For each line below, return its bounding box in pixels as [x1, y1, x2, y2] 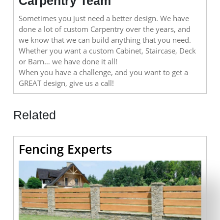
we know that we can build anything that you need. [19, 35, 191, 45]
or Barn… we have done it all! [19, 56, 117, 67]
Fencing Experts [19, 140, 112, 158]
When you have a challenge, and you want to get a [19, 67, 188, 78]
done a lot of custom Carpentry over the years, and [19, 24, 191, 34]
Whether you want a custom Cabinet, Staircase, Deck [19, 46, 196, 56]
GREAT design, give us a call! [19, 78, 114, 88]
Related [13, 108, 56, 122]
